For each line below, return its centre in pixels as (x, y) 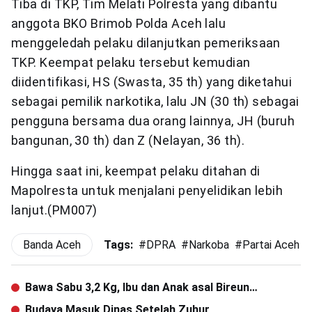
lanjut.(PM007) (54, 210)
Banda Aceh (52, 245)
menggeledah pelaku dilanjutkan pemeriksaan (146, 43)
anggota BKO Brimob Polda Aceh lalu (119, 23)
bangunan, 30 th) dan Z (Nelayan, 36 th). (128, 140)
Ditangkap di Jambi (75, 304)
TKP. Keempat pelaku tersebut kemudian (131, 62)
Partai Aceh (271, 245)
